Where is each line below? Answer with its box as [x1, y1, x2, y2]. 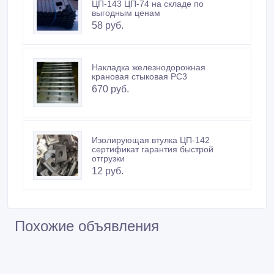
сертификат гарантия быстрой [92, 131, 213, 142]
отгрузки [92, 141, 125, 151]
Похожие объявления [15, 205, 159, 222]
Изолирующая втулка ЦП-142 [92, 122, 210, 133]
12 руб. [92, 153, 124, 164]
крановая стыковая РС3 [92, 59, 187, 69]
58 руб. [92, 7, 124, 18]
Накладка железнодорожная [92, 50, 206, 60]
